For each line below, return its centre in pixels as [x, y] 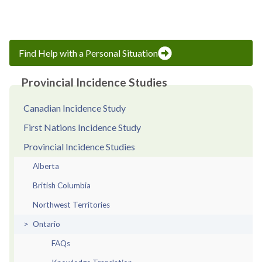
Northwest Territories [71, 204]
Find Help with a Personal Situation [88, 53]
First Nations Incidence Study [82, 127]
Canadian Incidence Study [75, 108]
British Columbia [62, 185]
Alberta [46, 166]
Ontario [46, 224]
